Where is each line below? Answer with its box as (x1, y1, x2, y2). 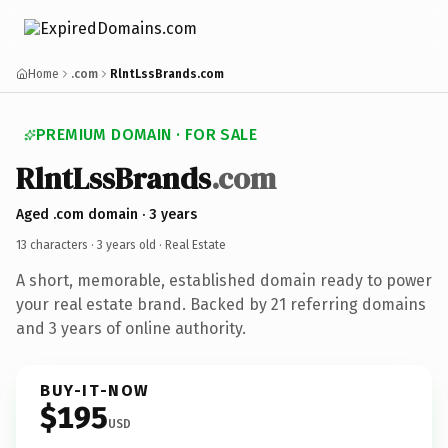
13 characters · (16, 237, 97, 252)
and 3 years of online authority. (16, 318, 246, 338)
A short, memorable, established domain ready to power (16, 270, 432, 290)
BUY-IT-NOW (40, 380, 150, 400)
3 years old (97, 237, 156, 252)
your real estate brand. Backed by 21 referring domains (16, 294, 426, 314)
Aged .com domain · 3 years (16, 205, 197, 223)
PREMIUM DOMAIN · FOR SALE (36, 125, 257, 144)
